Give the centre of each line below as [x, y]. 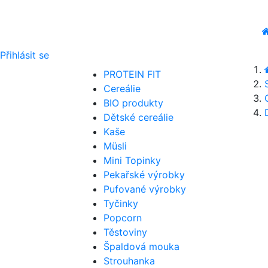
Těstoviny [125, 232]
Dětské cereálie [138, 117]
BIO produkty [133, 103]
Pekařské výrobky [144, 175]
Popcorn [123, 218]
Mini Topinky [132, 160]
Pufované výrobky [145, 189]
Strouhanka [129, 261]
